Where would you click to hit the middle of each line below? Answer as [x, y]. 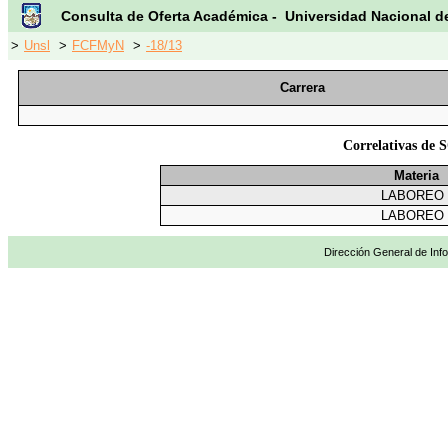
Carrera [302, 87]
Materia [416, 176]
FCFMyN [98, 45]
